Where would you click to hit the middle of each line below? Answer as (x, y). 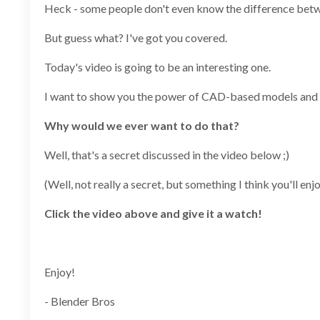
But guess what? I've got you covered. (136, 38)
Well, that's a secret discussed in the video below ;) (167, 155)
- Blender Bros (80, 301)
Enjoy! (60, 272)
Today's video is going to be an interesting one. (157, 67)
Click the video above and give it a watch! (153, 214)
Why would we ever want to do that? (142, 126)
